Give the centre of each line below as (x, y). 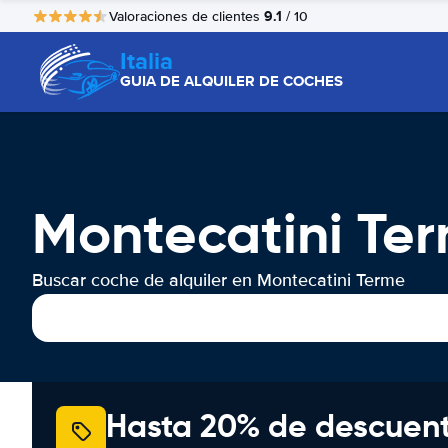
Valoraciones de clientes (186, 16)
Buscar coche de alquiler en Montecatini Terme (218, 280)
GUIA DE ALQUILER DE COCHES (231, 81)
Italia (146, 60)
